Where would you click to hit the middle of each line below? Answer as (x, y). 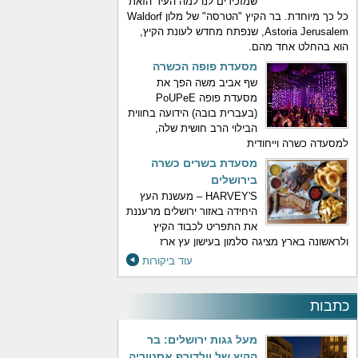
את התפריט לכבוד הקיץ (205, 227)
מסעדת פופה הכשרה (205, 66)
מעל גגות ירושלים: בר (202, 340)
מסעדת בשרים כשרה (204, 163)
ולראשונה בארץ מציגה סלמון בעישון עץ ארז (254, 242)
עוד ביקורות (167, 261)
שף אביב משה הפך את (207, 83)
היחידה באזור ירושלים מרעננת (192, 211)
